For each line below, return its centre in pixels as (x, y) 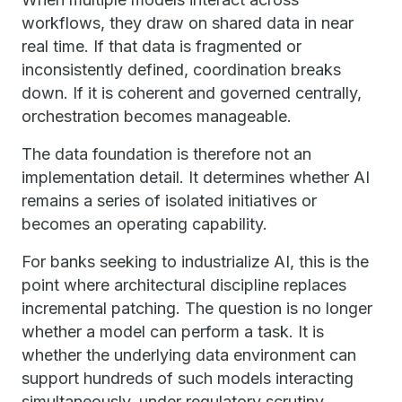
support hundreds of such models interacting (188, 378)
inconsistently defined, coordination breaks (181, 70)
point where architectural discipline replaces (184, 285)
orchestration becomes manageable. (157, 116)
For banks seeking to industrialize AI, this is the (195, 262)
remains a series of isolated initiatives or (169, 201)
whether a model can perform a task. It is (173, 332)
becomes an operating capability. (144, 224)
